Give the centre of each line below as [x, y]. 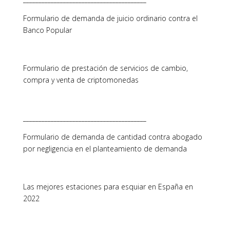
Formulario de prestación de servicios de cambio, [105, 68]
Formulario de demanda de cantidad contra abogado [112, 137]
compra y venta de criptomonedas [81, 80]
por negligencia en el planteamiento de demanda [105, 149]
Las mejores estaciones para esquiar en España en [108, 187]
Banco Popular [47, 30]
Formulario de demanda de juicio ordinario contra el [110, 18]
